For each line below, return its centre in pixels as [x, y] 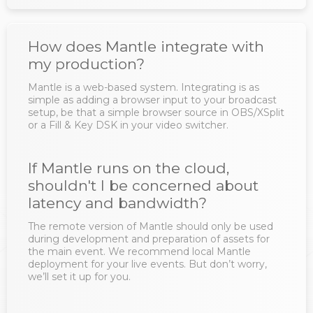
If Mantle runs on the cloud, [129, 168]
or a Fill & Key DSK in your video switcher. [128, 125]
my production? [86, 64]
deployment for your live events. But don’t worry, [147, 264]
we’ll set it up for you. [79, 276]
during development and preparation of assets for [149, 239]
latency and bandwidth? [117, 203]
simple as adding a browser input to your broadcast [152, 100]
